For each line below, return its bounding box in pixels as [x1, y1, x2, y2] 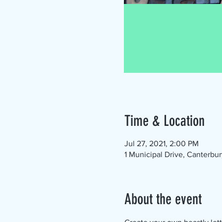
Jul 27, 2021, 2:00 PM [124, 139, 199, 148]
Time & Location [124, 112, 205, 130]
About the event [124, 190, 202, 208]
